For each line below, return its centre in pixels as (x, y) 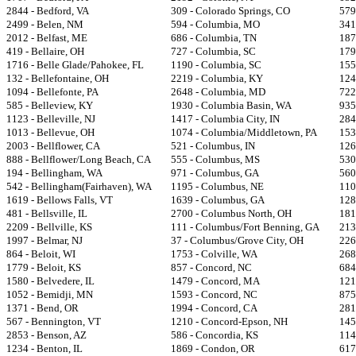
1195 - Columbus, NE (217, 186)
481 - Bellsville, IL (47, 213)
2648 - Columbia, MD (218, 92)
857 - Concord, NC (211, 267)
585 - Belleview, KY (50, 105)
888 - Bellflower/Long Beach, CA (79, 159)
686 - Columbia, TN (214, 38)
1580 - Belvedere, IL (50, 281)
